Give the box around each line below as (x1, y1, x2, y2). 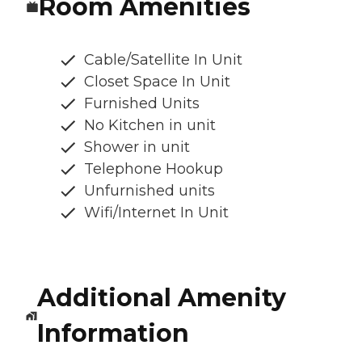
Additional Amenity (36, 283, 286, 314)
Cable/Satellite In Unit (84, 51, 242, 69)
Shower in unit (84, 138, 190, 157)
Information (36, 318, 189, 349)
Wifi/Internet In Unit (84, 204, 229, 222)
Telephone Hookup (84, 160, 223, 179)
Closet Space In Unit (84, 73, 230, 91)
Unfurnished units (84, 182, 215, 200)
